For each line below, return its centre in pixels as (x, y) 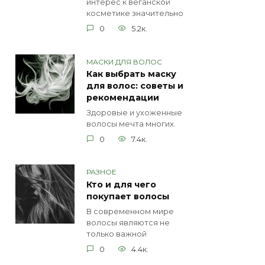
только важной (117, 234)
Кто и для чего (121, 185)
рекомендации (123, 98)
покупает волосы (128, 197)
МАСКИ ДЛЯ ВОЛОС (124, 62)
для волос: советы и (135, 86)
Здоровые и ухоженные (134, 113)
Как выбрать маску (131, 74)
